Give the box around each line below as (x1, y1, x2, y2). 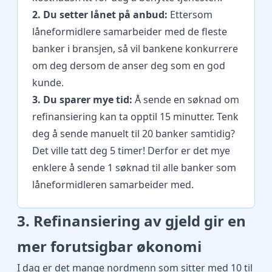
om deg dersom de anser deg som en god (32, 59, 225, 72)
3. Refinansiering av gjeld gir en (17, 211, 246, 231)
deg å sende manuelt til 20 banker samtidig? (32, 127, 235, 140)
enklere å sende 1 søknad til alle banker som (32, 161, 236, 174)
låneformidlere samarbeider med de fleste (32, 25, 227, 38)
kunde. (32, 76, 64, 89)
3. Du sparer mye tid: (32, 93, 132, 106)
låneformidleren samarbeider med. (32, 178, 194, 191)
